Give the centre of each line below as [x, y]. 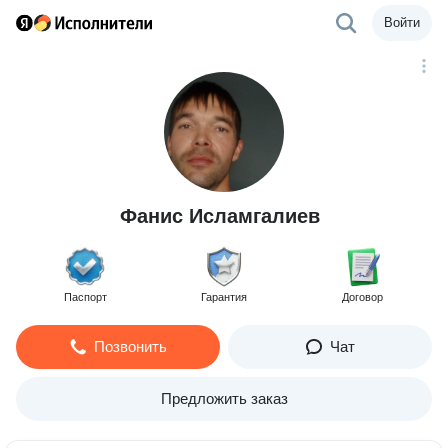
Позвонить [130, 346]
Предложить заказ [224, 398]
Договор [363, 297]
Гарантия [223, 297]
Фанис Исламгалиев [220, 216]
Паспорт [85, 297]
